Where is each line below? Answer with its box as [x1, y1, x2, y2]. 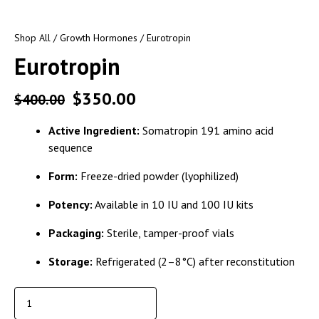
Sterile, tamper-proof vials [104, 225, 234, 240]
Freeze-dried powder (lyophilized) [78, 168, 239, 183]
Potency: [48, 197, 93, 211]
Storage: [48, 253, 93, 268]
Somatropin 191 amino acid [140, 122, 273, 137]
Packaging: [48, 225, 104, 240]
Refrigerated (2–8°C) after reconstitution [93, 253, 295, 268]
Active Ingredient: [48, 122, 140, 137]
